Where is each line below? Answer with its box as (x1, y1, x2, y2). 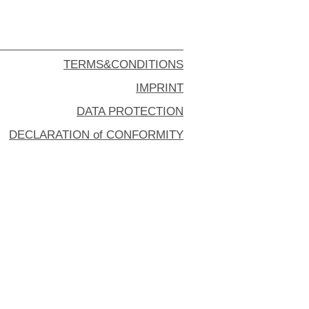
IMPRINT (136, 81, 183, 95)
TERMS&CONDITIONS (63, 58, 183, 72)
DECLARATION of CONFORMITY (9, 128, 183, 142)
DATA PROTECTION (77, 105, 183, 119)
